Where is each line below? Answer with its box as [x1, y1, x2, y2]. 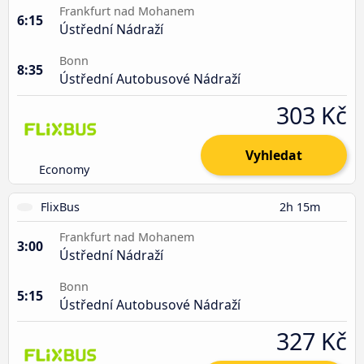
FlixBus [41, 198, 80, 214]
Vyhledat [245, 145, 302, 164]
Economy [39, 161, 90, 177]
